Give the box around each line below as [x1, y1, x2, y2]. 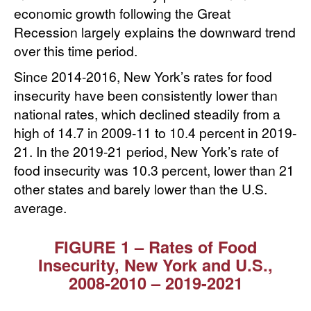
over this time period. [14, 41, 137, 60]
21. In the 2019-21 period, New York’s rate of [14, 142, 278, 161]
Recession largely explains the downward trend [14, 22, 296, 42]
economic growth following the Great [14, 3, 230, 23]
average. [14, 198, 67, 217]
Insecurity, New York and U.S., [38, 253, 273, 277]
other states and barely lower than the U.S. [14, 179, 267, 199]
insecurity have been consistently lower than [14, 85, 278, 105]
